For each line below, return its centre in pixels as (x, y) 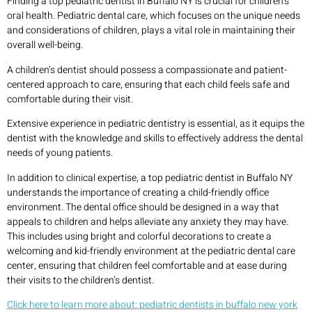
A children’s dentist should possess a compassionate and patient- (147, 70)
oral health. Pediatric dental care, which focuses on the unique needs (154, 16)
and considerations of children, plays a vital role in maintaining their (151, 31)
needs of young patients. (60, 153)
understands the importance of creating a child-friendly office (138, 192)
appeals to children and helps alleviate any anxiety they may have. (148, 221)
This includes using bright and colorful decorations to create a (139, 236)
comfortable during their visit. (70, 99)
